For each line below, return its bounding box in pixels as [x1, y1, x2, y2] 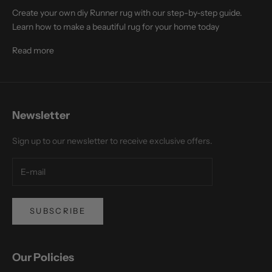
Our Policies [12, 250, 74, 264]
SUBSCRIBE [30, 206, 86, 216]
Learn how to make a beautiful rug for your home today [12, 21, 219, 33]
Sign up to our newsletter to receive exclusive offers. [12, 135, 212, 147]
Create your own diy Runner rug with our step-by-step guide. [12, 7, 242, 19]
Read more [12, 45, 54, 56]
